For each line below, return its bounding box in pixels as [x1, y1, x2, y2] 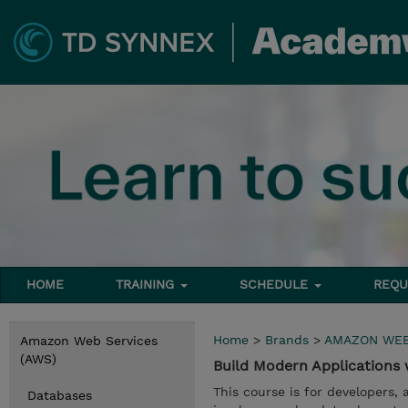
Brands [265, 332, 309, 347]
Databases [27, 388, 92, 403]
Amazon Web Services [20, 333, 158, 348]
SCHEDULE [240, 277, 313, 291]
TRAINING [116, 277, 179, 291]
